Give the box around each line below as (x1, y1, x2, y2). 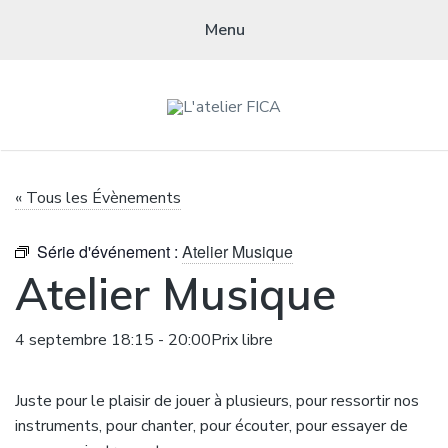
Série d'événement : (37, 239, 182, 263)
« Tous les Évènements (15, 186, 181, 209)
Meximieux (192, 187, 256, 205)
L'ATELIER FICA (100, 129, 345, 152)
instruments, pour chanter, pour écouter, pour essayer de (15, 414, 408, 437)
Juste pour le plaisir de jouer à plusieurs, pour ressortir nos (15, 389, 419, 412)
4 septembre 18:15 (15, 328, 154, 351)
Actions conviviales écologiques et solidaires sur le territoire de (37, 167, 411, 185)
